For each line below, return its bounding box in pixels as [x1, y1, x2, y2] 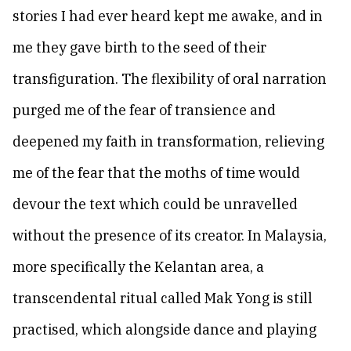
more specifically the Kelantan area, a [13, 258, 264, 276]
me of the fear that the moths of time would [13, 164, 300, 182]
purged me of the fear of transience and [13, 101, 276, 119]
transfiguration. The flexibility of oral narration [13, 70, 327, 88]
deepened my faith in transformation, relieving [13, 132, 324, 150]
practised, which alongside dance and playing [13, 320, 317, 338]
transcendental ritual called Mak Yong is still [13, 289, 313, 307]
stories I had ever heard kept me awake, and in [13, 7, 323, 25]
